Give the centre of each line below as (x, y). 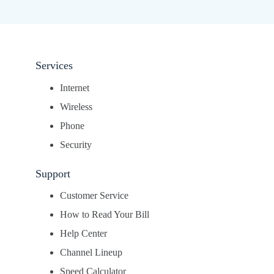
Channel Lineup (91, 253)
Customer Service (94, 196)
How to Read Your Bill (105, 215)
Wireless (76, 106)
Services (54, 66)
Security (76, 144)
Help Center (83, 234)
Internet (75, 87)
